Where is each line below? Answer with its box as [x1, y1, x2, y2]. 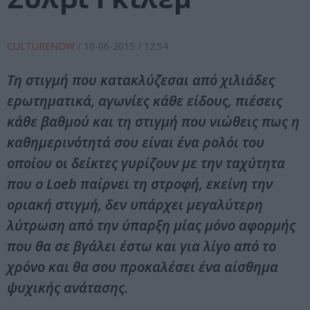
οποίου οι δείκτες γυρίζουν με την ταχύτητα [7, 154, 285, 173]
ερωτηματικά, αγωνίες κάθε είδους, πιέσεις [7, 91, 282, 111]
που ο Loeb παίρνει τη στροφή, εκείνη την [7, 174, 273, 194]
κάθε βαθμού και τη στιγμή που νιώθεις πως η [7, 112, 300, 131]
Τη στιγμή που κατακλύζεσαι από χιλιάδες [7, 71, 275, 90]
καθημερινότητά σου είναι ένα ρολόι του [7, 133, 264, 152]
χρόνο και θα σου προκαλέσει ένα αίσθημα [7, 257, 278, 277]
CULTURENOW [7, 39, 77, 53]
